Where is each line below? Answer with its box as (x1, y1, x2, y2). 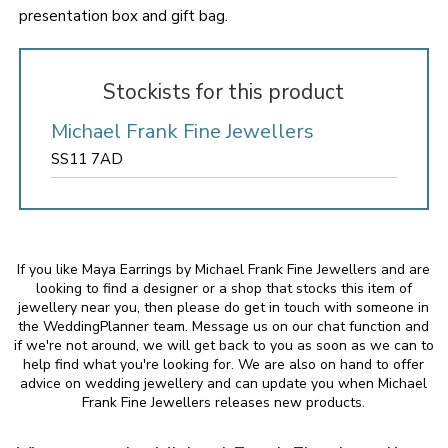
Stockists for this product (103, 78, 345, 106)
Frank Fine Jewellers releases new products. (82, 393, 366, 412)
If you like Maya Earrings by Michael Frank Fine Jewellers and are (17, 260, 431, 279)
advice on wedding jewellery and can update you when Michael (20, 374, 428, 393)
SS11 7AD (50, 149, 123, 169)
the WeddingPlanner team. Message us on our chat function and (18, 317, 430, 336)
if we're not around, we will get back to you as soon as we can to (13, 336, 434, 355)
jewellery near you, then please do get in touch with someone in (18, 298, 430, 317)
